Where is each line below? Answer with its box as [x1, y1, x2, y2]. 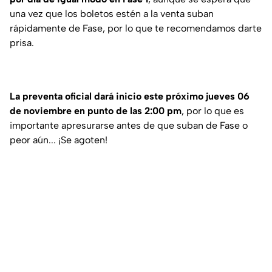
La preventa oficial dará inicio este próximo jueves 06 [10, 90, 250, 102]
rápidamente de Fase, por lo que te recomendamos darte [10, 22, 262, 34]
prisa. [10, 36, 34, 49]
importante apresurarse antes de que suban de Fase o [10, 119, 248, 131]
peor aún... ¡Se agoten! [10, 134, 107, 146]
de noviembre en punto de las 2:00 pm [10, 104, 182, 117]
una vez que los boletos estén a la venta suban [10, 7, 214, 19]
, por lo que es [182, 104, 244, 117]
